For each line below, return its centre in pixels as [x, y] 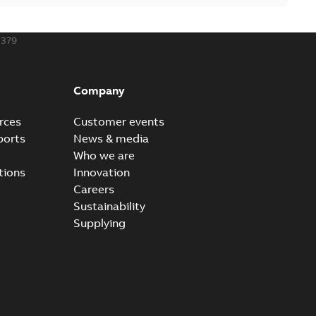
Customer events [119, 121]
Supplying [99, 223]
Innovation [101, 172]
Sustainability [109, 206]
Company [99, 90]
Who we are [104, 155]
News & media [111, 138]
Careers [93, 189]
